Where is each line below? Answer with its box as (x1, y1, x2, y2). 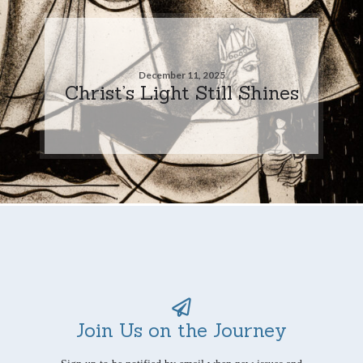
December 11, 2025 (138, 68, 225, 81)
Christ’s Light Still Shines (64, 79, 299, 105)
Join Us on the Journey (76, 317, 287, 342)
